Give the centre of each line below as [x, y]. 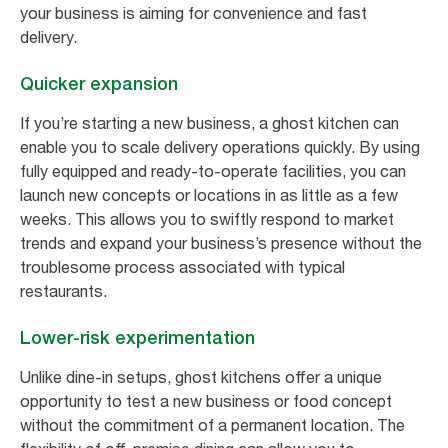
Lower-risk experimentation [137, 337]
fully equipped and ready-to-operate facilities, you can [213, 170]
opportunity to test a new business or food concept [206, 400]
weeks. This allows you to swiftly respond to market [207, 218]
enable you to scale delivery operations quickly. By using [220, 146]
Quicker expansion [101, 83]
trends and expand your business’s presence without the [221, 242]
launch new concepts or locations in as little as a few [209, 194]
